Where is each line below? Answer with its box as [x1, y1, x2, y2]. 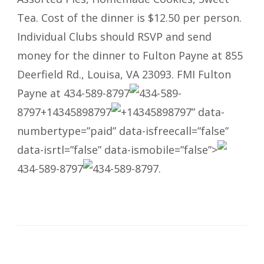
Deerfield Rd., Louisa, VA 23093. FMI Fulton [17, 67, 231, 82]
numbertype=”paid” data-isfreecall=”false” [17, 124, 229, 138]
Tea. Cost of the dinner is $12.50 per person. [17, 11, 242, 25]
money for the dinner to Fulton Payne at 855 [17, 48, 243, 63]
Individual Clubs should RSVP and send [17, 29, 212, 44]
